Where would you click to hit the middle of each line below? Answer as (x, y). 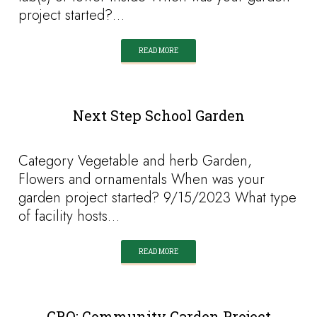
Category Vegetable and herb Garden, (136, 161)
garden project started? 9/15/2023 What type (158, 198)
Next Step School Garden (158, 115)
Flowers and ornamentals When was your (142, 179)
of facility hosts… (69, 216)
